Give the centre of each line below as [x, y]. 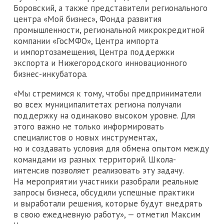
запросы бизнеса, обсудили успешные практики [104, 192]
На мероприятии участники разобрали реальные [106, 181]
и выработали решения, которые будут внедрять [108, 203]
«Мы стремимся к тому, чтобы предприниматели [107, 93]
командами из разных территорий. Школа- [95, 159]
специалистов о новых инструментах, [85, 137]
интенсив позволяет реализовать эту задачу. [98, 170]
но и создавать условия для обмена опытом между [111, 148]
